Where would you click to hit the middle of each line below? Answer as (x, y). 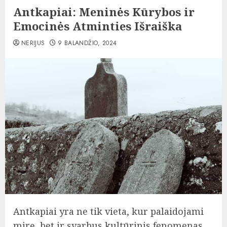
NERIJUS (33, 43)
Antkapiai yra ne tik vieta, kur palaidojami (108, 212)
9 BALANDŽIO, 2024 (87, 43)
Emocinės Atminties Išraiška (98, 26)
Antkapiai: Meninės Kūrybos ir (104, 12)
